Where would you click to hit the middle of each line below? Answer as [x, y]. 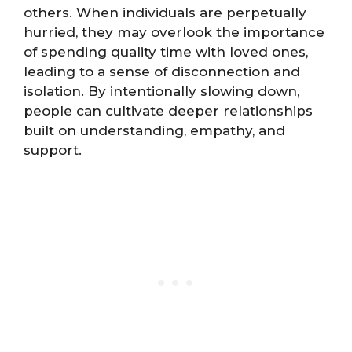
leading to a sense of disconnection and [162, 72]
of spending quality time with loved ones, [166, 52]
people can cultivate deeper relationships [168, 111]
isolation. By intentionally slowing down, [161, 92]
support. [53, 150]
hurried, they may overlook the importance [174, 33]
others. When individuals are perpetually [165, 13]
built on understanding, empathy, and [154, 131]
